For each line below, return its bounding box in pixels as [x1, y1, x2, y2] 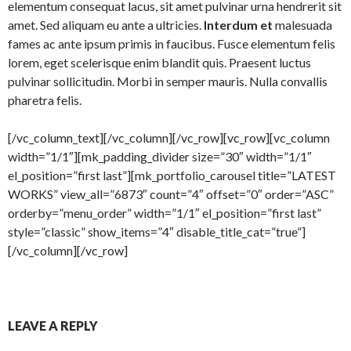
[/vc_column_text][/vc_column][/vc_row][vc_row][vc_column [8, 130, 330, 145]
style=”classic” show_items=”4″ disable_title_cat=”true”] [8, 224, 306, 239]
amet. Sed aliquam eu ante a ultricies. [8, 17, 201, 32]
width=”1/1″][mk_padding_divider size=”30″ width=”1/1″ [8, 149, 312, 164]
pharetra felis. [8, 92, 81, 107]
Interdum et [201, 17, 273, 32]
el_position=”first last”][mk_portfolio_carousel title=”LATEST [8, 168, 336, 183]
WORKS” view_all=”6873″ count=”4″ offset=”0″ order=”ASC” [8, 186, 334, 201]
